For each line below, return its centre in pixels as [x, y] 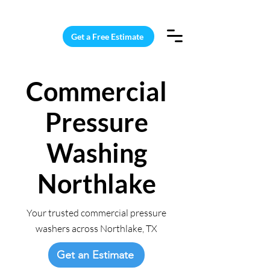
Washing [96, 153]
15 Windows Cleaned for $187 [96, 9]
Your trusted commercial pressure [96, 213]
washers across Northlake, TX [96, 228]
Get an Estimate [95, 255]
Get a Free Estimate [107, 36]
